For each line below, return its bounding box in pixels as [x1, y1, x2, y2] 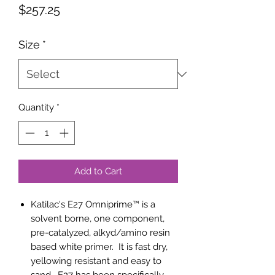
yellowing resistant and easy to [31, 255, 161, 266]
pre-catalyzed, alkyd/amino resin [31, 227, 170, 238]
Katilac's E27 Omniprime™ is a [31, 198, 155, 210]
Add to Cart [74, 165, 122, 177]
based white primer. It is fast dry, [31, 241, 168, 252]
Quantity [18, 102, 54, 113]
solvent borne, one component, [31, 212, 165, 224]
